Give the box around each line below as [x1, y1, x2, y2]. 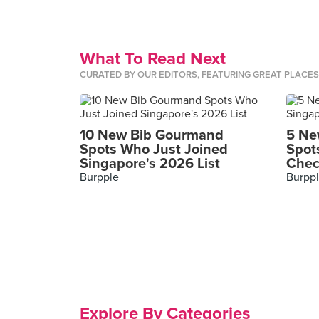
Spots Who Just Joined [80, 141, 228, 158]
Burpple [80, 170, 119, 184]
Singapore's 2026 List [80, 155, 220, 172]
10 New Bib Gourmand [80, 127, 224, 144]
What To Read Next [80, 48, 226, 69]
